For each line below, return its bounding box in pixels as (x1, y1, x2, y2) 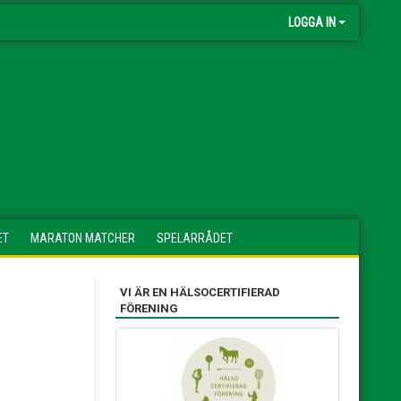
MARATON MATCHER (30, 231, 135, 245)
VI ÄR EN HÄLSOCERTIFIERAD (120, 286, 280, 299)
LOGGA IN (288, 15, 336, 30)
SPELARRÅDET (157, 231, 233, 245)
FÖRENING (120, 302, 178, 315)
